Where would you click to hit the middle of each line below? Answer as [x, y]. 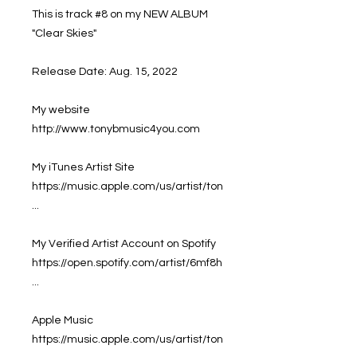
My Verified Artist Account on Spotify [124, 243]
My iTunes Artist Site [83, 167]
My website [61, 110]
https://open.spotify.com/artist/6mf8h [127, 263]
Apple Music [63, 320]
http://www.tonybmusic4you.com [116, 129]
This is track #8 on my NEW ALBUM [120, 14]
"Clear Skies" [64, 33]
